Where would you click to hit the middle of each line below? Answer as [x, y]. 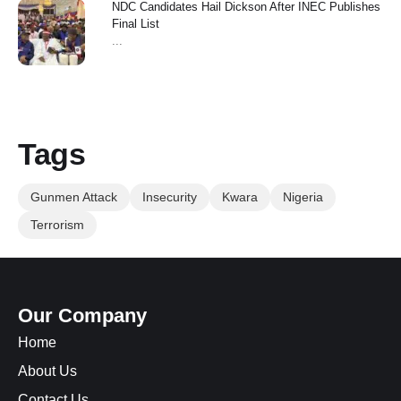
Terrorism [57, 224]
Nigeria [303, 196]
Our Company [82, 315]
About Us [47, 371]
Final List [136, 23]
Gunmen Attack [74, 196]
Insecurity [170, 196]
